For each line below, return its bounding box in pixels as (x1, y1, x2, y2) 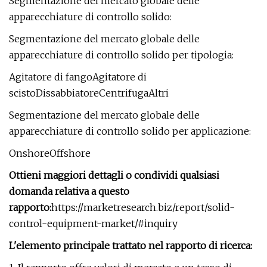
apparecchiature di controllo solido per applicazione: (9, 125, 251, 137)
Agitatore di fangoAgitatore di (9, 71, 147, 83)
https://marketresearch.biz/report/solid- (51, 201, 235, 213)
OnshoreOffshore (9, 147, 91, 159)
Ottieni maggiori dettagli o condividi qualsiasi (9, 169, 219, 181)
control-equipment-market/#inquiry (9, 218, 178, 229)
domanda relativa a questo (9, 185, 129, 197)
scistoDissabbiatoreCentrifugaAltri (9, 87, 169, 99)
